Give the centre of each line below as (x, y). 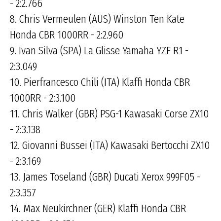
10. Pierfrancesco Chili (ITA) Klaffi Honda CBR (100, 82)
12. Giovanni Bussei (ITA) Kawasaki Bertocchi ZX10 (110, 145)
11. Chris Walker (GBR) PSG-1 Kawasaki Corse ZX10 (109, 114)
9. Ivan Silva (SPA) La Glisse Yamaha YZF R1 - (99, 51)
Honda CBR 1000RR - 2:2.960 (67, 35)
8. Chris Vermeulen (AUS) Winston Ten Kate (97, 19)
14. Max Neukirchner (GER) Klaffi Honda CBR (98, 208)
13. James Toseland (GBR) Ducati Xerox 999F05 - (105, 177)
